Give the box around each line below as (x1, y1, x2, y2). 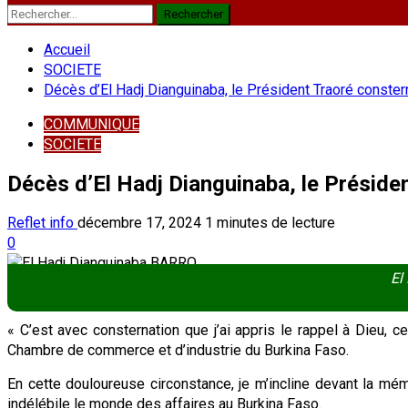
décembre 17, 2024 (77, 213, 205, 231)
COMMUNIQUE (44, 116, 139, 133)
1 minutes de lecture (205, 213, 335, 231)
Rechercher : (6, 4, 85, 21)
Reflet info (7, 213, 77, 231)
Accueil (44, 41, 90, 58)
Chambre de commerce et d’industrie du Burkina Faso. (7, 341, 349, 359)
